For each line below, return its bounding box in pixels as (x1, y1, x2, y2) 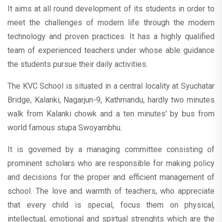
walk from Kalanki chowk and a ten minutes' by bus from (7, 109, 215, 118)
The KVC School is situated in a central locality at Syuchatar (7, 81, 215, 91)
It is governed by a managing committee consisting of (7, 145, 215, 154)
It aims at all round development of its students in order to (7, 4, 215, 13)
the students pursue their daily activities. (7, 59, 148, 69)
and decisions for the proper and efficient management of (7, 172, 215, 182)
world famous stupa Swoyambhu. (7, 123, 122, 132)
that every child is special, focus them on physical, (7, 200, 215, 210)
